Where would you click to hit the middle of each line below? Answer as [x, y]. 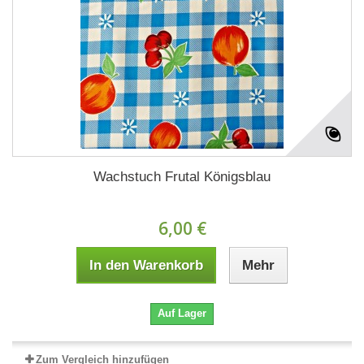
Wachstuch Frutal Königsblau [182, 176]
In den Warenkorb [146, 265]
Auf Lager [182, 313]
